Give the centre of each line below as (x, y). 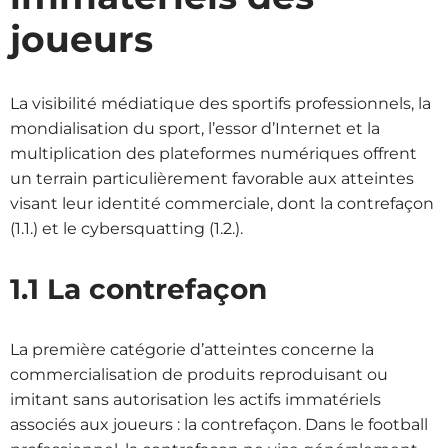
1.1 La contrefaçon (138, 288)
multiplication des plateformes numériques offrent (213, 153)
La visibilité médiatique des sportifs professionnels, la (220, 103)
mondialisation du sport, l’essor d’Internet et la (195, 128)
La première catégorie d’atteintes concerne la (192, 349)
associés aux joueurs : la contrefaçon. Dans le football (219, 424)
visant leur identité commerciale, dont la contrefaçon (222, 203)
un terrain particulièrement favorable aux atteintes (212, 178)
